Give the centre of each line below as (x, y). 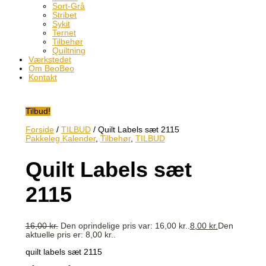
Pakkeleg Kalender (60, 138)
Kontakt (43, 78)
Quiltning (69, 51)
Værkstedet (50, 60)
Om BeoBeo (51, 69)
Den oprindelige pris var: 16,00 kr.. (125, 226)
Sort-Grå (69, 7)
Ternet (64, 33)
